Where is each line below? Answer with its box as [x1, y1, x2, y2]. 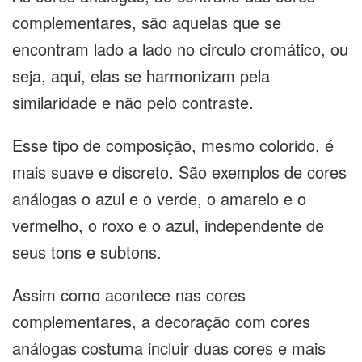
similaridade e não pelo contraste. [12, 90, 259, 114]
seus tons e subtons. [12, 240, 162, 263]
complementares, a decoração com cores [12, 309, 310, 333]
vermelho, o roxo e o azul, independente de [12, 213, 324, 237]
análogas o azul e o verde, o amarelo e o [12, 187, 306, 210]
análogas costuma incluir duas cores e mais [12, 336, 326, 360]
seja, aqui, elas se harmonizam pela [12, 64, 270, 87]
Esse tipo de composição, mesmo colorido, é [12, 133, 334, 157]
